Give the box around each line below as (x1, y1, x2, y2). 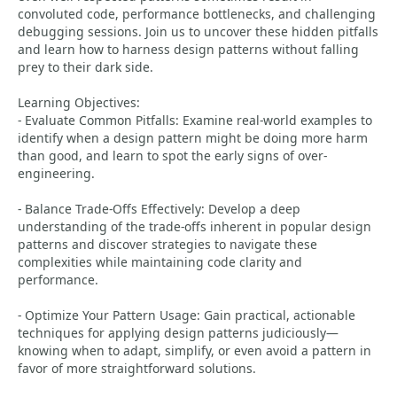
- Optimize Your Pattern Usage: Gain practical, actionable (18, 307, 355, 323)
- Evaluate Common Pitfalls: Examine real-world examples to (18, 112, 372, 128)
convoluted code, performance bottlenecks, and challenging (18, 5, 376, 22)
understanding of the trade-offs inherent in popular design (18, 218, 371, 235)
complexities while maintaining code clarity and (18, 253, 302, 270)
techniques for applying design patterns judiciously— (18, 324, 339, 341)
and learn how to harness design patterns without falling (18, 41, 359, 58)
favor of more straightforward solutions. (18, 360, 256, 377)
